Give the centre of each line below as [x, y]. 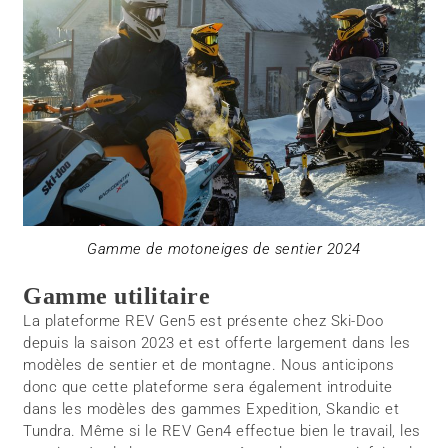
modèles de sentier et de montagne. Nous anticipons [209, 365]
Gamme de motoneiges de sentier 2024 [224, 248]
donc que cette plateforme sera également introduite [208, 387]
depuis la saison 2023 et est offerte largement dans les [217, 343]
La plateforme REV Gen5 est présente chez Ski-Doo [203, 321]
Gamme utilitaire [117, 296]
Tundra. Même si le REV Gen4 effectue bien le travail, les [222, 431]
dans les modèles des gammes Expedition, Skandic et [211, 409]
